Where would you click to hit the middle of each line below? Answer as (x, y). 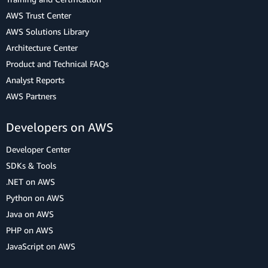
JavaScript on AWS (41, 246)
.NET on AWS (31, 182)
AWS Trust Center (39, 15)
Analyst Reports (35, 80)
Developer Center (38, 149)
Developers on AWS (60, 127)
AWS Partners (31, 96)
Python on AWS (35, 198)
